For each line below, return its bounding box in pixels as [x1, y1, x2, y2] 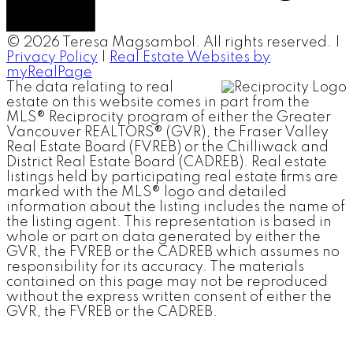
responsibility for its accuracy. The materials [6, 260, 304, 274]
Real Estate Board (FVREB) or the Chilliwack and [6, 140, 329, 154]
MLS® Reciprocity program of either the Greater [6, 110, 331, 124]
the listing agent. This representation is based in [6, 215, 332, 229]
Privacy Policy [6, 50, 98, 65]
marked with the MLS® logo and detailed [6, 185, 287, 199]
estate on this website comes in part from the [6, 95, 310, 110]
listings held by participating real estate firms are [6, 170, 338, 184]
